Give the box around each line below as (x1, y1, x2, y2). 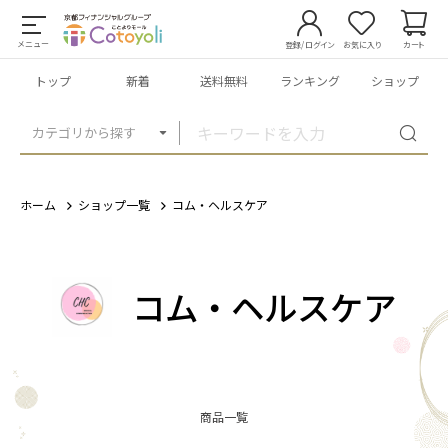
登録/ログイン (285, 39, 335, 51)
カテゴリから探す (32, 123, 136, 142)
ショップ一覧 (78, 196, 150, 213)
